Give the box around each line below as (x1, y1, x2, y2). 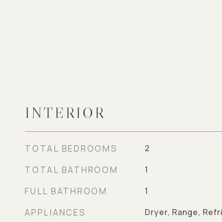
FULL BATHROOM (25, 185, 108, 197)
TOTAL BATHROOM (25, 164, 118, 175)
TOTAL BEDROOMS (25, 143, 118, 154)
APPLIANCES (25, 207, 86, 218)
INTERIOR (25, 104, 105, 122)
